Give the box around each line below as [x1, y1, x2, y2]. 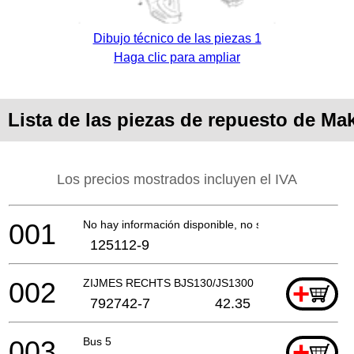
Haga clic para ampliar [114, 50, 240, 64]
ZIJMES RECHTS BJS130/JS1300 [83, 276, 254, 289]
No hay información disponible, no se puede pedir [83, 217, 331, 231]
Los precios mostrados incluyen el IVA [57, 171, 297, 187]
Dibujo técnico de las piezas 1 [92, 31, 262, 45]
